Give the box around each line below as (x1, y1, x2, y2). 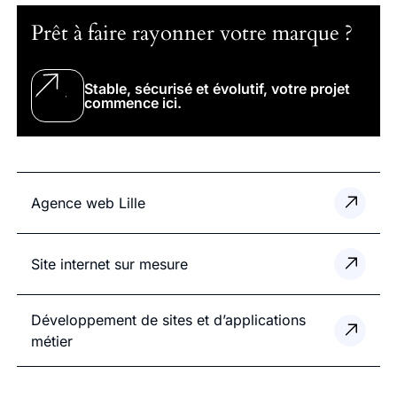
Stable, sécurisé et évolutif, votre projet (83, 80, 350, 98)
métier (30, 332, 73, 351)
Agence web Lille (30, 194, 145, 213)
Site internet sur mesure (30, 255, 188, 274)
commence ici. (83, 94, 182, 113)
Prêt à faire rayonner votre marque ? (30, 19, 353, 49)
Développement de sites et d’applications (30, 311, 306, 330)
